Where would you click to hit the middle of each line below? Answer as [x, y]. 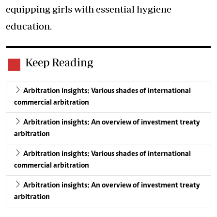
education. [29, 26]
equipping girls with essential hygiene [89, 9]
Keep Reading [59, 62]
